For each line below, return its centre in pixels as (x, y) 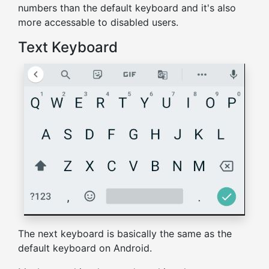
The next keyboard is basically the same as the (125, 234)
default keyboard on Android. (85, 248)
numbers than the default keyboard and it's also (127, 8)
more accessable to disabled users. (98, 23)
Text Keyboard (68, 47)
